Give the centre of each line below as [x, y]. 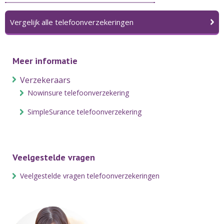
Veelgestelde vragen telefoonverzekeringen [90, 176]
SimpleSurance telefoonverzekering [84, 112]
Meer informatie [45, 61]
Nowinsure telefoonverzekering [78, 93]
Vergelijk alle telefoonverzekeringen [72, 22]
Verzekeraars [45, 80]
